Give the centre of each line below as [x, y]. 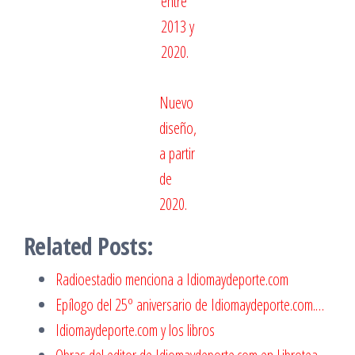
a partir [177, 153]
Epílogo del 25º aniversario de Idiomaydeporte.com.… [190, 304]
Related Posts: [89, 246]
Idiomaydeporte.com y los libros [135, 330]
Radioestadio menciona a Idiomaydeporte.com [172, 279]
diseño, [177, 128]
